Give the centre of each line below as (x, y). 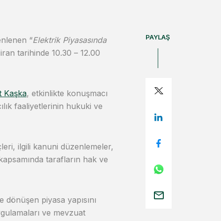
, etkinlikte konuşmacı (67, 93)
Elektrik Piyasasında (69, 40)
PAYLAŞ (158, 37)
